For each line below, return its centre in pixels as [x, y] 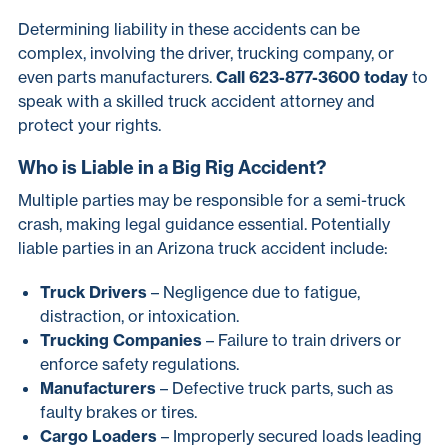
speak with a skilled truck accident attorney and [196, 101]
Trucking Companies [121, 340]
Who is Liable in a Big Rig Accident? [172, 167]
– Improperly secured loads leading [289, 436]
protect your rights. [89, 125]
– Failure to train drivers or [301, 340]
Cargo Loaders [98, 436]
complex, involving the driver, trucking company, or [206, 53]
